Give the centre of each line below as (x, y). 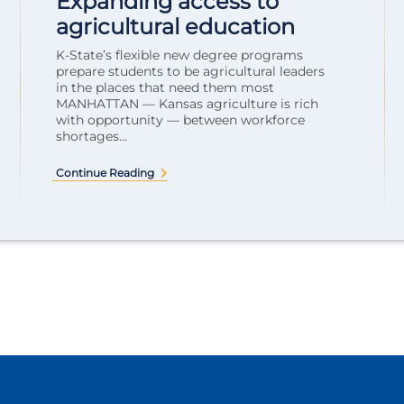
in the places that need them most (165, 87)
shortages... (92, 136)
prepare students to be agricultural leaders (190, 71)
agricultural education (175, 27)
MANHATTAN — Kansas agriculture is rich (187, 104)
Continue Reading (105, 173)
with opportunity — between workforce (180, 120)
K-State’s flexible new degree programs (179, 55)
